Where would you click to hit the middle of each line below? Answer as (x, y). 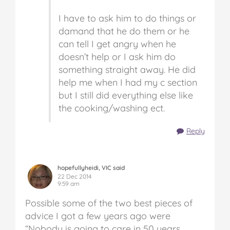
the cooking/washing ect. (112, 108)
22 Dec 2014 (74, 177)
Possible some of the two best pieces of (109, 203)
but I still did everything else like (126, 95)
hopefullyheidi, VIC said (91, 168)
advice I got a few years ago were (98, 216)
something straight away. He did (127, 70)
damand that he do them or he (124, 31)
